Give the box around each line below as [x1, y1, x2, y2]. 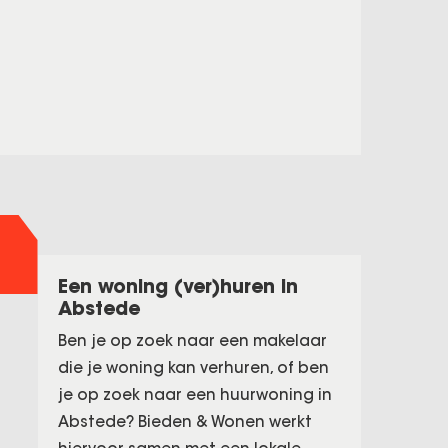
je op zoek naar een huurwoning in [57, 385, 332, 404]
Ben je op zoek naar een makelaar [57, 331, 327, 350]
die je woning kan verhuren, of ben [57, 358, 329, 377]
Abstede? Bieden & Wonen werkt [57, 412, 312, 431]
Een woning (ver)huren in [57, 274, 298, 298]
